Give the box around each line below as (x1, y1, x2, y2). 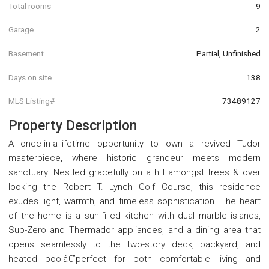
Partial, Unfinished (196, 48, 261, 58)
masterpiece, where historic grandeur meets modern (8, 152, 261, 163)
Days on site (8, 72, 52, 82)
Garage (8, 25, 34, 35)
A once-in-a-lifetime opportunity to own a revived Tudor (8, 138, 261, 149)
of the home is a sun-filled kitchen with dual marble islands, (8, 210, 261, 221)
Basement (8, 48, 44, 58)
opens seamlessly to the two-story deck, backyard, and (8, 238, 261, 250)
